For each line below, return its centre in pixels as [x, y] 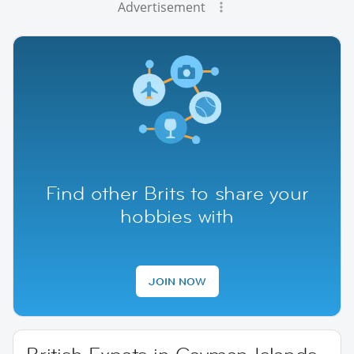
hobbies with [177, 216]
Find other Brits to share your [177, 193]
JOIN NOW [177, 281]
